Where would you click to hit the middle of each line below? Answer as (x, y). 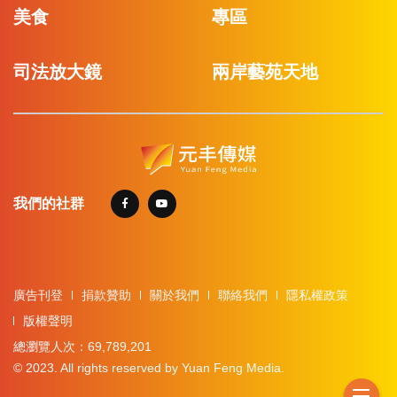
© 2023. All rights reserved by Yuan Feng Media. (149, 367)
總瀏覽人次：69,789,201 (82, 346)
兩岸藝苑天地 (265, 71)
